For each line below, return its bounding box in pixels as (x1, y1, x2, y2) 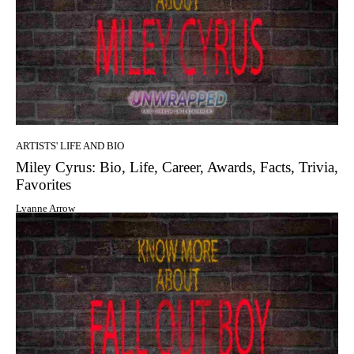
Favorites (16, 176, 71, 194)
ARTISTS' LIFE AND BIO (16, 140, 124, 153)
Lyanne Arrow (16, 202, 75, 215)
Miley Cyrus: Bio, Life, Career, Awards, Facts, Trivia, (16, 159, 338, 176)
